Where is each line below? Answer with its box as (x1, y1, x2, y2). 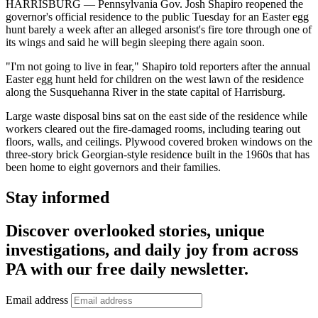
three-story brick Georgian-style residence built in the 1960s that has (6, 148, 309, 161)
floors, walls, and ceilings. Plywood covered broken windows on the (6, 136, 312, 148)
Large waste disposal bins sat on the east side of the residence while (6, 110, 307, 123)
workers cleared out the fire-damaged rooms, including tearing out (6, 123, 300, 136)
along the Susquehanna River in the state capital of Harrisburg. (6, 86, 285, 99)
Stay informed (6, 188, 109, 207)
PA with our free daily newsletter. (6, 260, 248, 279)
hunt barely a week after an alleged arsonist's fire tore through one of (6, 23, 312, 36)
